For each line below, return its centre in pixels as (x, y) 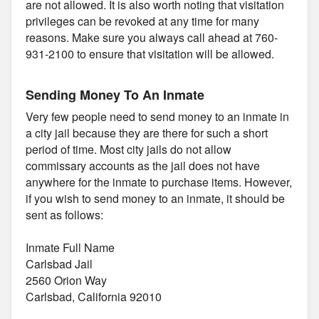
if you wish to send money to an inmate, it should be (155, 198)
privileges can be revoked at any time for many (142, 21)
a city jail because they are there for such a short (147, 132)
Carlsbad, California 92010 (94, 296)
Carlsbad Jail (59, 263)
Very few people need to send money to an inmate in (157, 116)
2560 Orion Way (66, 280)
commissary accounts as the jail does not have (143, 165)
